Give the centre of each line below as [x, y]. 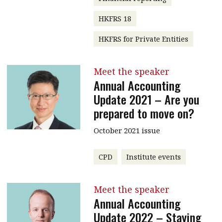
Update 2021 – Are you [146, 99]
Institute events [153, 157]
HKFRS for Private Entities [143, 39]
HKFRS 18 [115, 18]
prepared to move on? [144, 113]
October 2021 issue [127, 130]
